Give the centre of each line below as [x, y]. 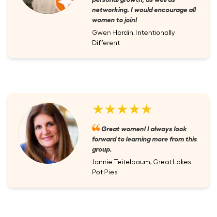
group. [102, 148]
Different [106, 43]
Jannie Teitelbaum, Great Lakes [142, 162]
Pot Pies [105, 172]
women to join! [115, 19]
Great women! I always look [143, 128]
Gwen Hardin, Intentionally [133, 33]
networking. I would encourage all [144, 9]
